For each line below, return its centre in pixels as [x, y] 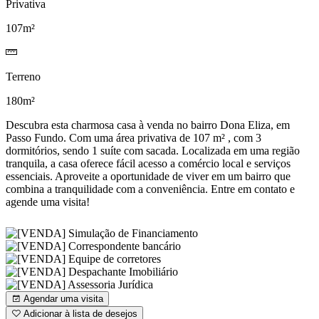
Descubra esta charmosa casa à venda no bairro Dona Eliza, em [148, 125]
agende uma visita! [48, 202]
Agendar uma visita [62, 298]
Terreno [23, 76]
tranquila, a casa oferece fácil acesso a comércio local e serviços [148, 163]
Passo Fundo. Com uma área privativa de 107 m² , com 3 [134, 137]
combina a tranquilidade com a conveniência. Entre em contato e [150, 189]
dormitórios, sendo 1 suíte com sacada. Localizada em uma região [153, 150]
